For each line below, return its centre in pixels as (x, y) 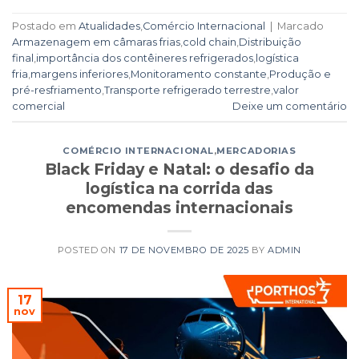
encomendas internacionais (179, 208)
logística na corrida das (179, 189)
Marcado (301, 26)
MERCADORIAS (256, 150)
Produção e (300, 75)
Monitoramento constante (199, 75)
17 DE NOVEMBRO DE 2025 (184, 250)
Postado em (45, 26)
